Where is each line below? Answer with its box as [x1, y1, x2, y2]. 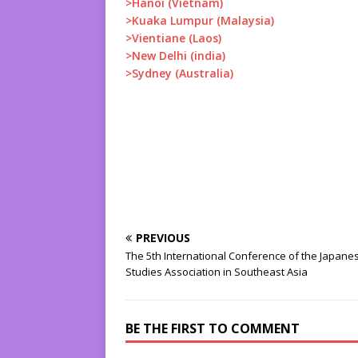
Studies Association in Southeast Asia [125, 265, 308, 280]
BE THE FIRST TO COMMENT [125, 320, 300, 338]
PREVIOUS [136, 230, 190, 246]
